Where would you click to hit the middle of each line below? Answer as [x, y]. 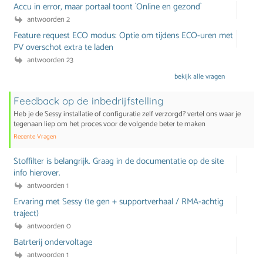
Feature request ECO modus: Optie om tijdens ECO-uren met [124, 36]
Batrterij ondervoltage [53, 242]
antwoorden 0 [48, 227]
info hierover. [37, 173]
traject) [26, 214]
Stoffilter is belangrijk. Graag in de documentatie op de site [119, 161]
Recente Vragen [35, 137]
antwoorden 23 [49, 60]
